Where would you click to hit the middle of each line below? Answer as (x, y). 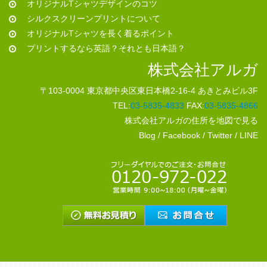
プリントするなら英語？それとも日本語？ (106, 49)
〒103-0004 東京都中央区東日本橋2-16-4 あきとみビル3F (149, 91)
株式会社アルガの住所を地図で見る (191, 121)
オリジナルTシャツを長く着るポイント (100, 34)
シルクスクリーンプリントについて (94, 19)
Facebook (181, 136)
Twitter (220, 136)
